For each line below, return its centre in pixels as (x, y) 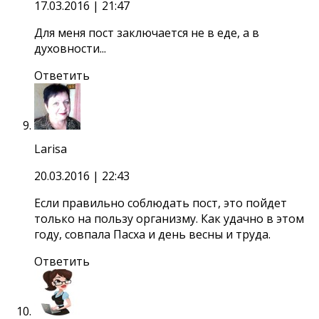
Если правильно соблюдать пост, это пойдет (161, 203)
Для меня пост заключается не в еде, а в (147, 32)
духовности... (70, 48)
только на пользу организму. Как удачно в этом (169, 218)
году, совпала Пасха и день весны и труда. (152, 234)
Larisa (51, 148)
